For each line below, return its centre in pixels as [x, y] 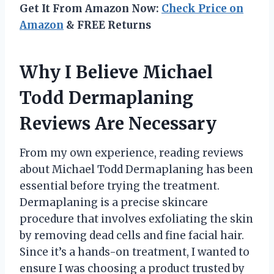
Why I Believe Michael [116, 72]
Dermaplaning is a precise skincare [114, 203]
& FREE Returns [107, 25]
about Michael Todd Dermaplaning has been [136, 170]
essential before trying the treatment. [120, 186]
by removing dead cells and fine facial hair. [132, 236]
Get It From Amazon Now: [91, 9]
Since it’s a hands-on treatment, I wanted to [135, 252]
